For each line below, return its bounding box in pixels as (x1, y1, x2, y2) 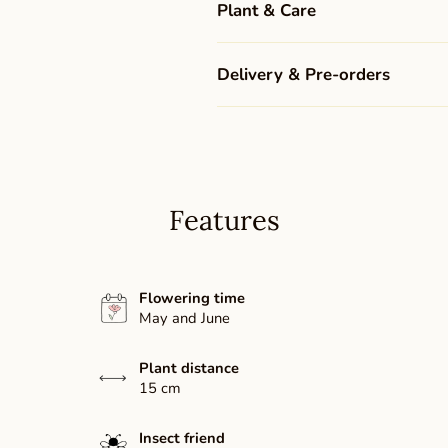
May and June (138, 308, 230, 329)
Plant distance (138, 358, 239, 379)
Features (168, 202, 280, 238)
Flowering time (138, 288, 245, 309)
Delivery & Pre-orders (216, 62, 390, 86)
